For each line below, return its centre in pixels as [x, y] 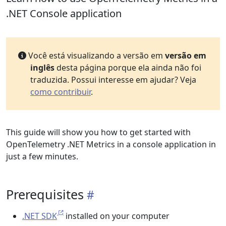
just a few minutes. [42, 156]
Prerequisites [45, 194]
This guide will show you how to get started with [98, 132]
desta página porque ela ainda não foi [128, 68]
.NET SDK [40, 216]
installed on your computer [117, 216]
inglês [42, 68]
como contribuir [61, 92]
